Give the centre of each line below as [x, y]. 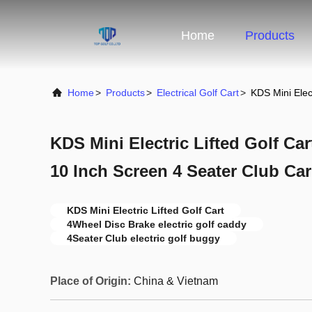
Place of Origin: [91, 281]
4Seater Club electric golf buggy [143, 238]
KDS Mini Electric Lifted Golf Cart [146, 210]
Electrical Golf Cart [198, 93]
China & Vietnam [176, 281]
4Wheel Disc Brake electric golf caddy [157, 224]
